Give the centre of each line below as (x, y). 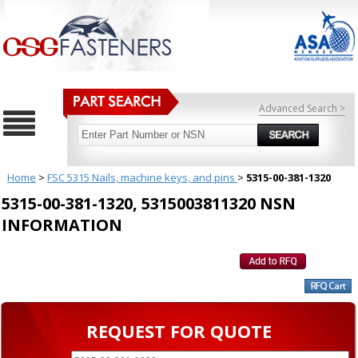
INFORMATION (62, 225)
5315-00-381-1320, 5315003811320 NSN (149, 204)
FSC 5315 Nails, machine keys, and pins (142, 178)
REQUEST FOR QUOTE (179, 331)
